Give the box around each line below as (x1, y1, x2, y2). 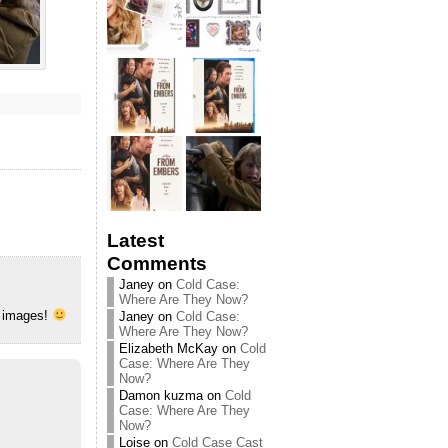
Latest (107, 230, 164, 251)
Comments (107, 253, 207, 274)
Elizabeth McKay (119, 341, 218, 356)
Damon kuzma (119, 388, 203, 403)
